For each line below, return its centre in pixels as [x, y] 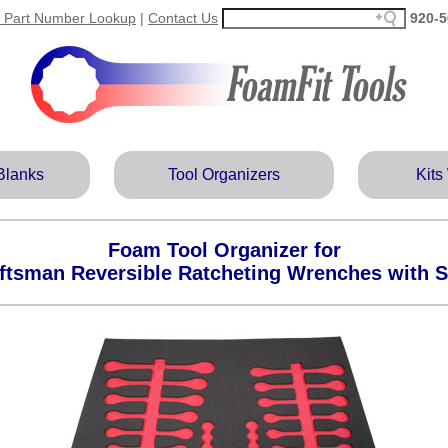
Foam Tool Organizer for [224, 250]
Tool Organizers [224, 174]
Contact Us [183, 18]
